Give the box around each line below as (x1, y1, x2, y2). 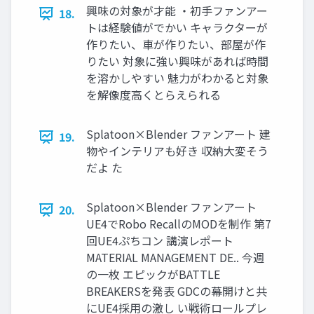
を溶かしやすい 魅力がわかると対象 (86, 69, 268, 87)
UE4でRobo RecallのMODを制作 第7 (86, 215, 271, 233)
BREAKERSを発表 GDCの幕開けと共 (86, 282, 267, 300)
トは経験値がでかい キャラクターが (86, 19, 268, 36)
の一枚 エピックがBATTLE (86, 266, 220, 283)
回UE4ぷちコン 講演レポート (86, 232, 233, 250)
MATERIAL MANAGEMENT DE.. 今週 (86, 249, 264, 266)
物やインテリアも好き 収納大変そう (86, 142, 268, 160)
